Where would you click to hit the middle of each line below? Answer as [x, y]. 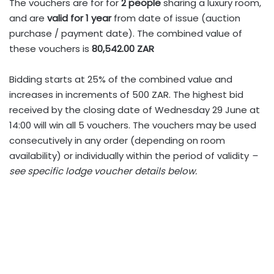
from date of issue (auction [177, 18]
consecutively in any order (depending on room [117, 140]
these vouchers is [50, 49]
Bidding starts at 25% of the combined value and [121, 79]
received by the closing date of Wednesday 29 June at [135, 110]
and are [28, 18]
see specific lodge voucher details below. [103, 171]
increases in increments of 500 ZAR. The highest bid [126, 94]
